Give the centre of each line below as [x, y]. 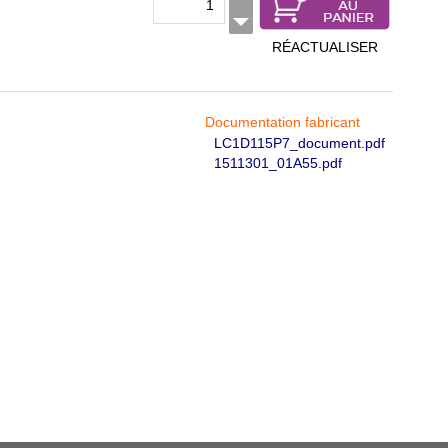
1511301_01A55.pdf [278, 163]
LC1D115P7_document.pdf [299, 143]
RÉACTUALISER [324, 47]
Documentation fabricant [282, 122]
